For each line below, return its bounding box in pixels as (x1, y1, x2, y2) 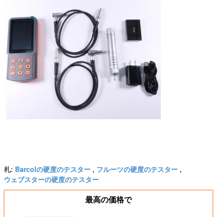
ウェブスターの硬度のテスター (4, 174, 99, 185)
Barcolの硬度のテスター (15, 164, 91, 174)
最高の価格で (85, 196, 132, 204)
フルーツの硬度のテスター (96, 164, 178, 174)
